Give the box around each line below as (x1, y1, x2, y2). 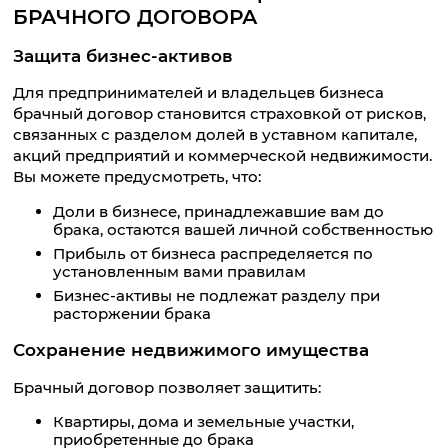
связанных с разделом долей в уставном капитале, (13, 125, 418, 145)
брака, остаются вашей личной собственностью (53, 219, 434, 239)
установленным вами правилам (53, 261, 307, 281)
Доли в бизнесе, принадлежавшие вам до (53, 201, 385, 221)
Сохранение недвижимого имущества (13, 339, 370, 360)
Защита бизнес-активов (13, 45, 234, 66)
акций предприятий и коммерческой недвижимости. (13, 146, 433, 166)
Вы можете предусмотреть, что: (13, 167, 262, 187)
